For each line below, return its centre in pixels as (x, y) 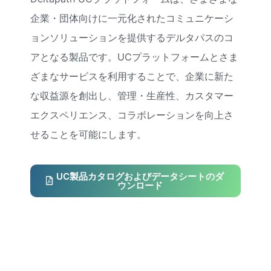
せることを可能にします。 (88, 134)
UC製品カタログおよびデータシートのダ (140, 176)
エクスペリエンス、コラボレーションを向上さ (132, 115)
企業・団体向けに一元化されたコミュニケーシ (132, 18)
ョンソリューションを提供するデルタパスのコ (132, 37)
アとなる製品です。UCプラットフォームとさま (134, 57)
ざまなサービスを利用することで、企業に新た (132, 76)
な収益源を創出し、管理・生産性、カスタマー (132, 95)
